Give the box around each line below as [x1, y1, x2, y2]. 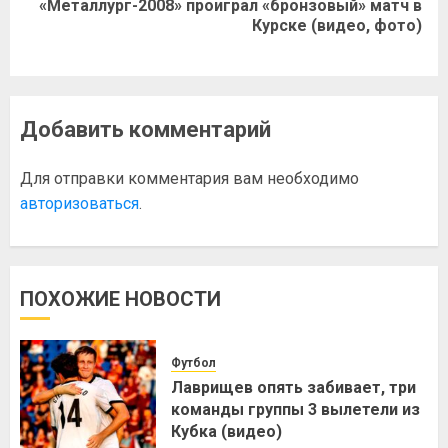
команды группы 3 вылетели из [171, 399, 420, 419]
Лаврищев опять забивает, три [171, 377, 416, 397]
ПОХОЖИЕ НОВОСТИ [20, 287, 221, 311]
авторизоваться [20, 194, 139, 213]
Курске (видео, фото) [252, 16, 422, 35]
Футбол [171, 355, 216, 370]
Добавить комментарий [20, 117, 271, 142]
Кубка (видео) [171, 421, 282, 441]
